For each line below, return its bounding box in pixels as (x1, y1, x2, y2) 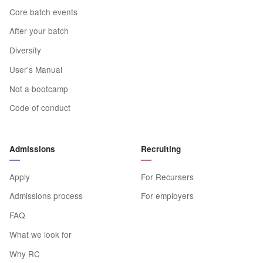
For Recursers (141, 170, 194, 183)
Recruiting (141, 143, 181, 155)
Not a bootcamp (9, 82, 68, 95)
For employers (141, 190, 194, 202)
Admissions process (9, 190, 83, 202)
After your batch (9, 25, 69, 37)
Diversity (9, 44, 41, 56)
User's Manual (9, 63, 62, 75)
